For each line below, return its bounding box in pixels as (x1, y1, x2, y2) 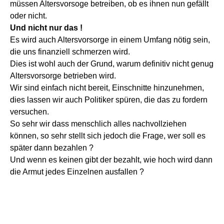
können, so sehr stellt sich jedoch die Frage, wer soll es (10, 131, 205, 140)
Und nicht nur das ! (10, 23, 82, 32)
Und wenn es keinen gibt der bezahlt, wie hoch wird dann (10, 155, 212, 164)
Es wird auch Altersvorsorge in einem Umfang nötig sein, (10, 35, 210, 44)
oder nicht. (10, 11, 47, 20)
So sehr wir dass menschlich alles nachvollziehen (10, 119, 186, 128)
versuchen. (10, 107, 49, 116)
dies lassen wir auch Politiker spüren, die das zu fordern (10, 95, 207, 104)
